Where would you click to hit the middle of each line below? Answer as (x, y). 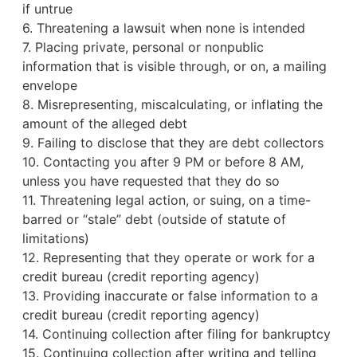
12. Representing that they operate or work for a (168, 258)
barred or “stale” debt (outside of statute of (154, 220)
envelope (49, 86)
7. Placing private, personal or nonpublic (143, 47)
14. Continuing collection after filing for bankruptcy (176, 334)
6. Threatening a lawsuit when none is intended (163, 28)
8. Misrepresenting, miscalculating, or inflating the (172, 105)
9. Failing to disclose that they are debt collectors (173, 143)
